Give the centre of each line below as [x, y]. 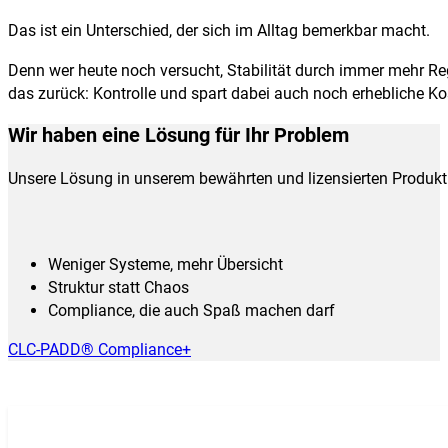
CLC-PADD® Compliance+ [99, 349]
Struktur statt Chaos [118, 287]
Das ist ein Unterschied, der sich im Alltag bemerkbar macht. [219, 31]
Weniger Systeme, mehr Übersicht [165, 264]
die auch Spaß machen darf [237, 310]
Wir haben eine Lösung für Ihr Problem [178, 136]
